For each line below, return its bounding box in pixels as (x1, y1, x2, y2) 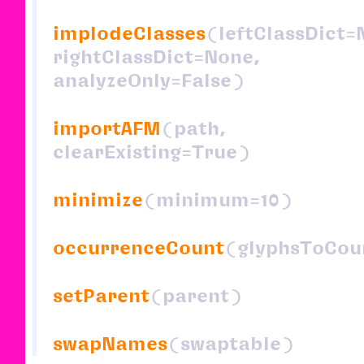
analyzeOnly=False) (53, 70, 245, 90)
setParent (53, 285, 149, 305)
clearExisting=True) (53, 141, 250, 162)
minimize (53, 189, 143, 210)
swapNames (53, 333, 167, 353)
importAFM (53, 118, 161, 138)
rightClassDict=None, (53, 46, 261, 67)
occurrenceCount (53, 237, 224, 258)
